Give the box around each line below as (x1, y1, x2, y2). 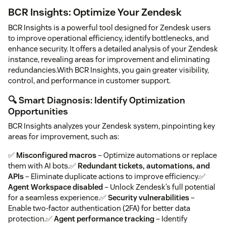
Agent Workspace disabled (8, 182, 103, 192)
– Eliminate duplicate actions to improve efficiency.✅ (24, 171, 206, 181)
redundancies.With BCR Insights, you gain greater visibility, (8, 65, 209, 75)
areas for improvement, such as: (8, 131, 119, 141)
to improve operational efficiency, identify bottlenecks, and (8, 33, 209, 43)
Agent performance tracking (54, 213, 154, 223)
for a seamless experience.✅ (8, 192, 108, 202)
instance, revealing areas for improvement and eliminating (8, 54, 210, 64)
